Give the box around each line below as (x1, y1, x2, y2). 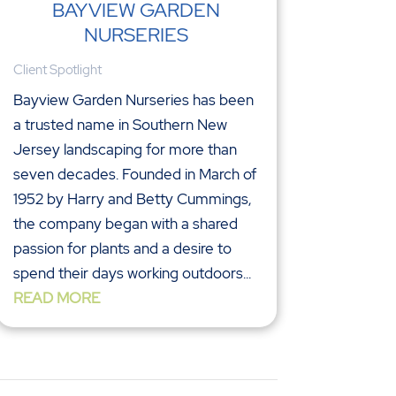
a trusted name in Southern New (12, 115, 227, 135)
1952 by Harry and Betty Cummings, (12, 189, 251, 209)
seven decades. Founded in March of (12, 164, 256, 185)
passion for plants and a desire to (12, 239, 232, 259)
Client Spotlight (12, 61, 102, 80)
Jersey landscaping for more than (12, 140, 237, 160)
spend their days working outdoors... (12, 263, 251, 284)
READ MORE (12, 288, 100, 308)
